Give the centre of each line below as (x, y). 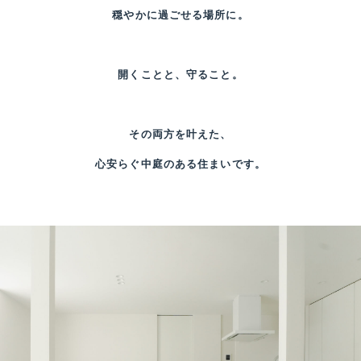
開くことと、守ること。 (180, 74)
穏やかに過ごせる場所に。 (180, 15)
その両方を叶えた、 (180, 134)
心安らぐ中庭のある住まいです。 (180, 164)
